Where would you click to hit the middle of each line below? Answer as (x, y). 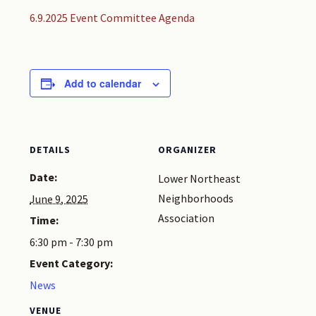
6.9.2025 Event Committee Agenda (113, 18)
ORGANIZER (187, 150)
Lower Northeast (199, 179)
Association (186, 218)
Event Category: (72, 263)
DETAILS (50, 150)
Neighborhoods (196, 199)
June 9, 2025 (59, 199)
